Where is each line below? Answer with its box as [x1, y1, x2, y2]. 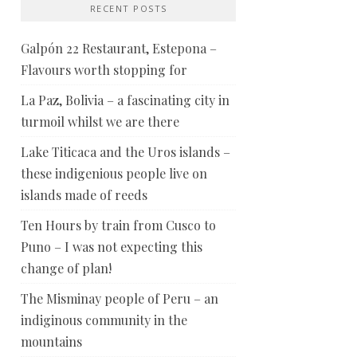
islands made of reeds [21, 186, 147, 203]
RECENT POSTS [89, 2, 167, 14]
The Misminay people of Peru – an [21, 289, 218, 307]
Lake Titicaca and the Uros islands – [21, 143, 230, 160]
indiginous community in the [21, 311, 187, 328]
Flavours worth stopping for [21, 61, 187, 78]
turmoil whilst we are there [21, 112, 179, 130]
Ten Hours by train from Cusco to [21, 216, 216, 233]
